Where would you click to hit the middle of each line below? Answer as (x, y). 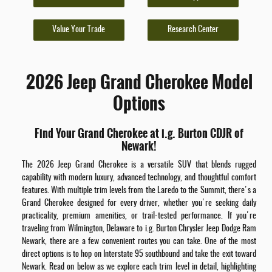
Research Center (193, 30)
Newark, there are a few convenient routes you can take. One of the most (139, 241)
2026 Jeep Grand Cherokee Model (139, 83)
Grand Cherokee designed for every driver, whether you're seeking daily (139, 203)
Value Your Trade (79, 30)
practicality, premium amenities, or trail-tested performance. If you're (139, 216)
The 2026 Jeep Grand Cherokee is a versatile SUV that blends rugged (139, 165)
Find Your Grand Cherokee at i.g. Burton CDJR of (139, 134)
